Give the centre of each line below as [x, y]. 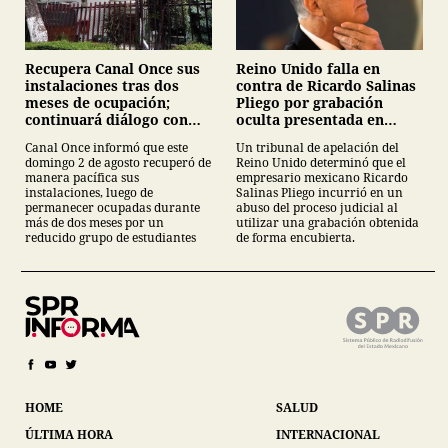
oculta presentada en [310, 120]
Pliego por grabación [309, 103]
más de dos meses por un [94, 223]
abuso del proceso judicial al [317, 208]
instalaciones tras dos [102, 86]
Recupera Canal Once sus [112, 69]
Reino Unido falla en [308, 69]
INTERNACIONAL [328, 435]
